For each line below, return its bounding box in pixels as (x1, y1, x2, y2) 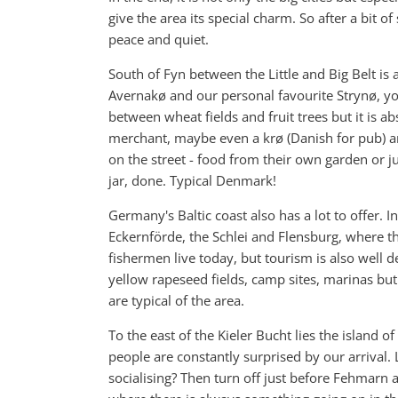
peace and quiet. (108, 30, 209, 49)
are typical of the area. (108, 291, 244, 310)
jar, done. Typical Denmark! (108, 171, 276, 190)
